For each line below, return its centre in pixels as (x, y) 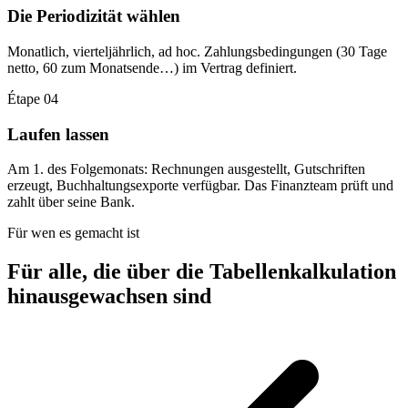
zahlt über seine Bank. (71, 202)
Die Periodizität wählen (94, 16)
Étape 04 (33, 99)
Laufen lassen (58, 134)
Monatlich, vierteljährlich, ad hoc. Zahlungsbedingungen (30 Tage (197, 51)
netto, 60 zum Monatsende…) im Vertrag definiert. (152, 68)
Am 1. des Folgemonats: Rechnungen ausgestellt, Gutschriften (186, 169)
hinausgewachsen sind (109, 296)
